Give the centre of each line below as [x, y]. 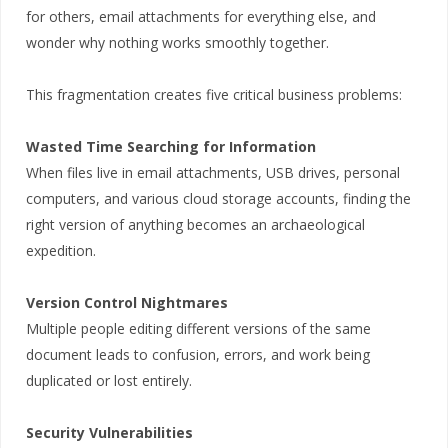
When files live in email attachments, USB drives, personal [213, 173]
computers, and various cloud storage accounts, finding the [218, 199]
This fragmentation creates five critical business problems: [214, 95]
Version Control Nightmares [127, 303]
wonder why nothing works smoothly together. [177, 43]
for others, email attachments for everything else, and [201, 17]
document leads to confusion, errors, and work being [198, 355]
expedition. [61, 251]
